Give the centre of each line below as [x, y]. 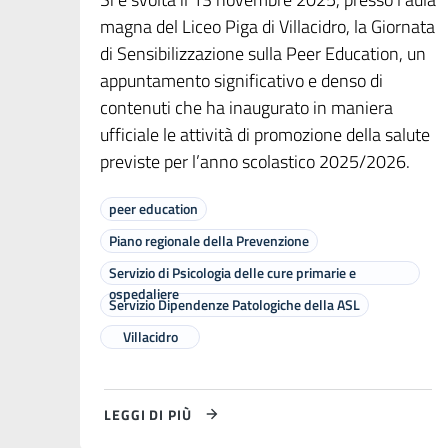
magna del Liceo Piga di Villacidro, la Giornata [267, 27]
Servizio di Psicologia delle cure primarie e [232, 273]
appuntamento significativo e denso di [241, 81]
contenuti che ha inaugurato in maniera [246, 108]
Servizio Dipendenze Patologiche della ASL [234, 305]
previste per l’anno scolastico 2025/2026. [255, 162]
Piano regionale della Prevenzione [209, 241]
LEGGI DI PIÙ [148, 414]
